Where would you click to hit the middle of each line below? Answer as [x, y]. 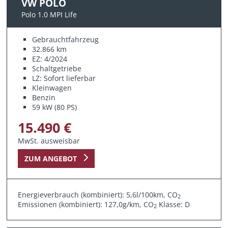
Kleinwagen [52, 88]
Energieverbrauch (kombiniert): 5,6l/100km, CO [98, 194]
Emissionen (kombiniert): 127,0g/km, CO [86, 204]
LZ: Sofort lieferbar [64, 78]
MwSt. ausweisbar [49, 140]
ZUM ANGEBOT [50, 158]
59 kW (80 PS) [55, 107]
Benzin [44, 97]
